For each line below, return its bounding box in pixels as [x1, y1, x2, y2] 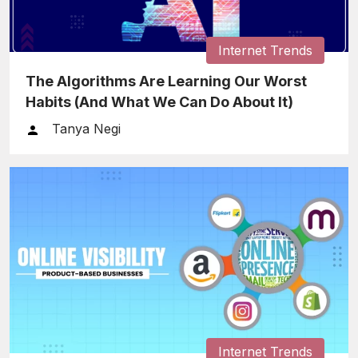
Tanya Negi [52, 120, 121, 137]
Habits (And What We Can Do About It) [26, 93, 293, 110]
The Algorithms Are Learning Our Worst [26, 72, 307, 89]
